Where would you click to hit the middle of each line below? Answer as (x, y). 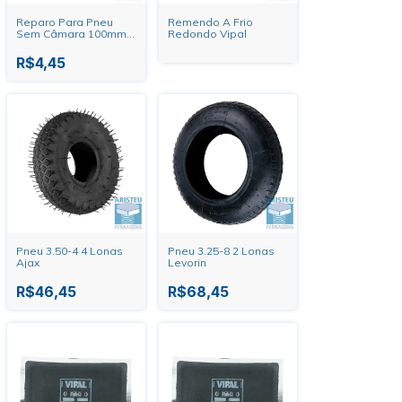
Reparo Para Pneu (65, 22)
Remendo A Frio (210, 22)
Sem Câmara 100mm (71, 34)
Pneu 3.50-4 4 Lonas (70, 251)
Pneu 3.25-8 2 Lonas (221, 251)
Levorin (187, 262)
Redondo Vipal (207, 34)
